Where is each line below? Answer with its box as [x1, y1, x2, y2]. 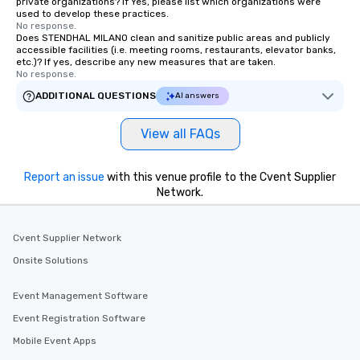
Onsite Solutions [13, 255, 88, 266]
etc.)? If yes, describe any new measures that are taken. [16, 56, 276, 67]
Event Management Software [13, 290, 148, 301]
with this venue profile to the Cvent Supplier [104, 170, 336, 184]
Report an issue [24, 170, 104, 184]
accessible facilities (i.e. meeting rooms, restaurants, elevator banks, [16, 44, 336, 55]
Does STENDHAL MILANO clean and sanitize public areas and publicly [16, 32, 330, 43]
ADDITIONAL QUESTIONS [35, 90, 156, 101]
